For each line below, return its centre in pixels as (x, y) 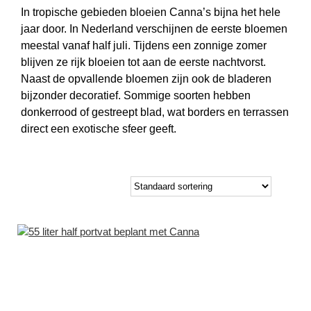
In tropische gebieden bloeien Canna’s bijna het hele (151, 12)
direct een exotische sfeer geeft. (99, 129)
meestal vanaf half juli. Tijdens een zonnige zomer (144, 46)
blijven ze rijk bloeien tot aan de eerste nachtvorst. (143, 62)
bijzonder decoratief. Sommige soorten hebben (136, 96)
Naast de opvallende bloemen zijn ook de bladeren (146, 79)
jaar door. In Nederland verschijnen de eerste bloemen (154, 29)
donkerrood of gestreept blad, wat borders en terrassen (155, 112)
